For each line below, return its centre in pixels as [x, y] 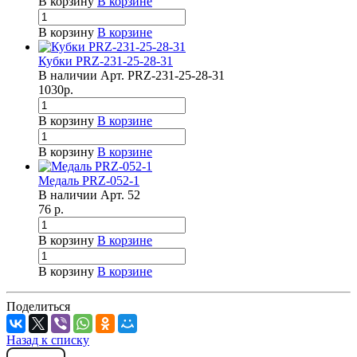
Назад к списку [48, 339]
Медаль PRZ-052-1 [89, 180]
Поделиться [38, 306]
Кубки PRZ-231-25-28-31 [106, 61]
